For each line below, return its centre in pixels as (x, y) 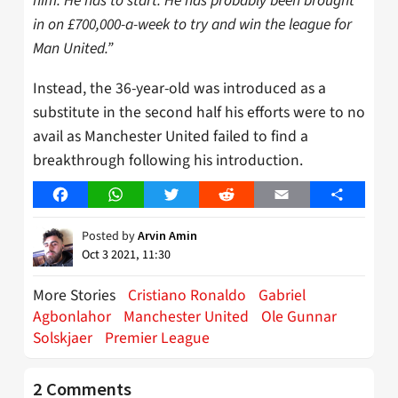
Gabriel (282, 295)
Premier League (157, 338)
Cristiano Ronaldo (187, 295)
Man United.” (73, 49)
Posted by (110, 236)
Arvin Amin (167, 235)
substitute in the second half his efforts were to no (199, 112)
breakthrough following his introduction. (168, 160)
